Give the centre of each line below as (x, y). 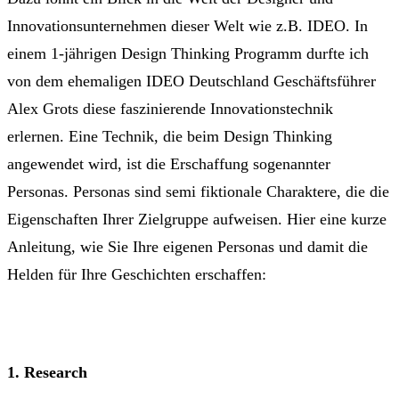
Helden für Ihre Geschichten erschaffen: (139, 274)
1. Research (47, 372)
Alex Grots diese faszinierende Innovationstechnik (170, 108)
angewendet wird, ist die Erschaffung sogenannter (169, 163)
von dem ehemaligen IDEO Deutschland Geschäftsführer (191, 81)
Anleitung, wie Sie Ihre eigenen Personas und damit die (187, 246)
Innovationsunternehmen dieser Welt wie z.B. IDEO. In (187, 25)
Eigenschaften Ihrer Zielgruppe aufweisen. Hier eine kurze (197, 219)
